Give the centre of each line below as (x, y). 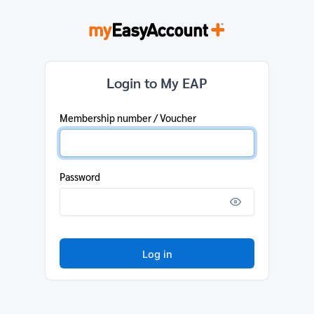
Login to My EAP (157, 83)
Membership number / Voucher (128, 118)
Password (80, 177)
